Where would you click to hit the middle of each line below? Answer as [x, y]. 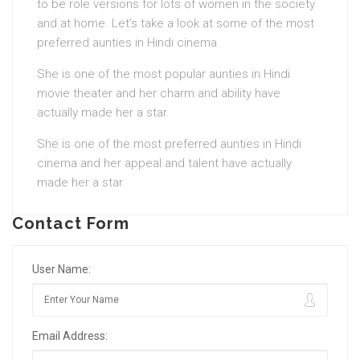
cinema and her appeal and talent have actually [164, 163]
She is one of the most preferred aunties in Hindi [169, 144]
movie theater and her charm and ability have [159, 93]
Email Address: [70, 336]
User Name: [61, 269]
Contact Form [71, 223]
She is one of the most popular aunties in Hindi [164, 74]
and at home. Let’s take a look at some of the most [176, 23]
